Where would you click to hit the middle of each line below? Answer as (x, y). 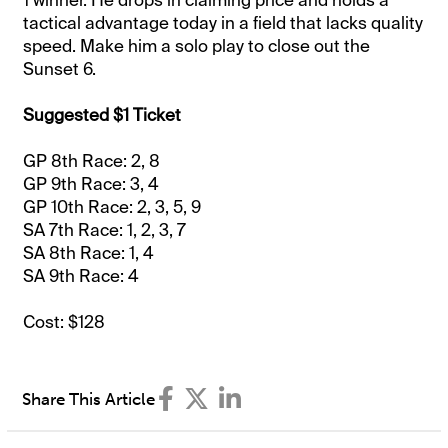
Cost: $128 (64, 322)
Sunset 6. (60, 69)
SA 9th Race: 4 (81, 276)
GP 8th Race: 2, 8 (92, 161)
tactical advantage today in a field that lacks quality (223, 23)
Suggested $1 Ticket (102, 115)
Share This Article (89, 398)
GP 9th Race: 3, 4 (91, 184)
